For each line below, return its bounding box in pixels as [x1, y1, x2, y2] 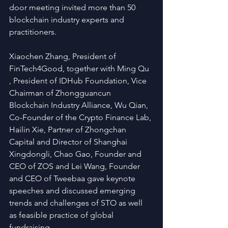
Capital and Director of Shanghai [9, 137, 129, 147]
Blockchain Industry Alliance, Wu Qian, [9, 100, 150, 110]
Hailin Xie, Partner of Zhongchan [9, 125, 128, 134]
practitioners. [9, 27, 61, 37]
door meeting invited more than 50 [9, 3, 137, 12]
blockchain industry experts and [9, 15, 126, 24]
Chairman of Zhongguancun [9, 88, 113, 98]
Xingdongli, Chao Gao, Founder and [9, 149, 144, 159]
